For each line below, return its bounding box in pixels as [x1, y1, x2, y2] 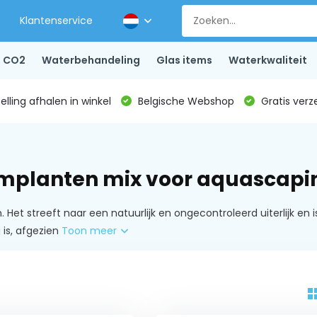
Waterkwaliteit [228, 53, 307, 67]
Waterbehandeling [41, 53, 140, 67]
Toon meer [61, 224, 120, 238]
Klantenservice [20, 13, 93, 28]
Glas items [156, 53, 212, 67]
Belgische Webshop [134, 93, 234, 108]
